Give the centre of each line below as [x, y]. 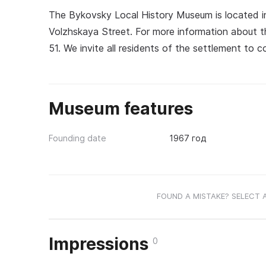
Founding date [77, 138]
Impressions [101, 244]
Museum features [121, 109]
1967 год [187, 138]
